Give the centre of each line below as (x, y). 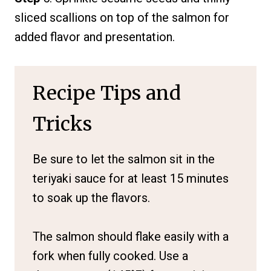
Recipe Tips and (107, 93)
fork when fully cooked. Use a (110, 256)
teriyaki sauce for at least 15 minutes (131, 178)
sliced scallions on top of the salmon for (122, 17)
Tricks (62, 124)
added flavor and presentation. (95, 37)
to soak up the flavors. (91, 198)
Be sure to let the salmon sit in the (124, 159)
